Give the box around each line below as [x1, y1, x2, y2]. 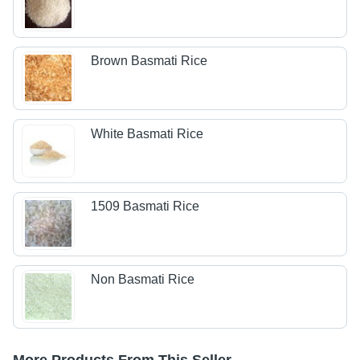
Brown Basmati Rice [91, 54, 208, 68]
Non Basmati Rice [91, 272, 195, 286]
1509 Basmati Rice [91, 199, 200, 214]
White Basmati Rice [91, 126, 204, 141]
